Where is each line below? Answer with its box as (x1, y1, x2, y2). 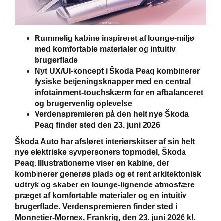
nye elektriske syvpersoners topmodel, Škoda (15, 148, 186, 157)
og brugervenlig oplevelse (35, 99, 132, 108)
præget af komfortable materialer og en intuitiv (15, 191, 186, 200)
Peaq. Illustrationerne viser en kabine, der (15, 159, 169, 168)
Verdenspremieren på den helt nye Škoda (35, 110, 189, 119)
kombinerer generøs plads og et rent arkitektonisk (15, 170, 201, 179)
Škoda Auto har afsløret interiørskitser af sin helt (15, 137, 195, 146)
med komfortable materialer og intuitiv (35, 45, 176, 54)
